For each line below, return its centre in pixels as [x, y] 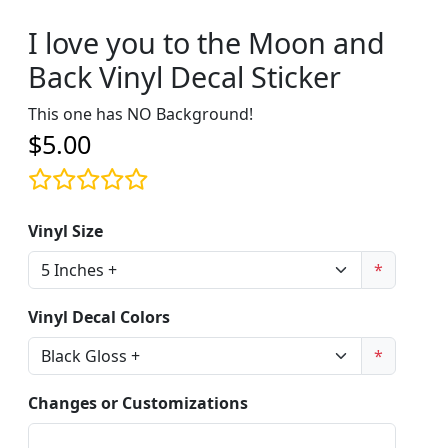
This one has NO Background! [140, 113]
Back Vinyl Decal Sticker [184, 76]
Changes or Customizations [138, 402]
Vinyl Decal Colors [99, 316]
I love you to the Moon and [206, 42]
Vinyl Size [65, 230]
